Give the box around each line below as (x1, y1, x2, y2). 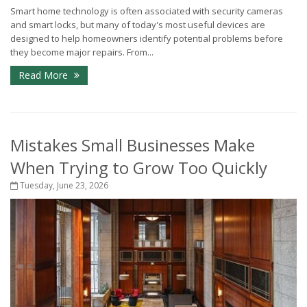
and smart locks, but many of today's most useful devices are (10, 18, 265, 31)
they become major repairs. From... (10, 45, 153, 58)
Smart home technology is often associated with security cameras (10, 4, 283, 17)
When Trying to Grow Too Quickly (10, 156, 267, 179)
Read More (19, 68, 71, 82)
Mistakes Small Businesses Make (10, 133, 255, 156)
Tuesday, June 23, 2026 (18, 179, 108, 191)
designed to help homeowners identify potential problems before (10, 32, 283, 45)
